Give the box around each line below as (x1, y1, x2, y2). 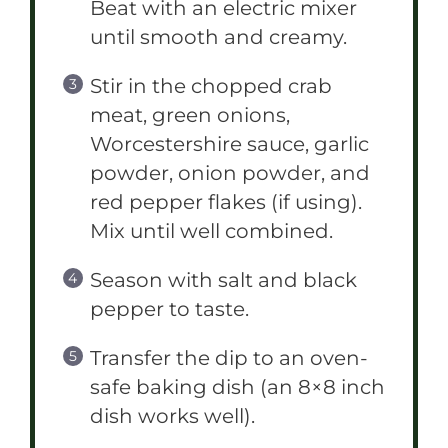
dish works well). (90, 403, 255, 428)
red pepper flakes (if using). (90, 189, 362, 214)
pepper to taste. (90, 296, 249, 321)
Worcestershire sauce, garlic (90, 131, 369, 156)
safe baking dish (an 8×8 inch (90, 374, 385, 399)
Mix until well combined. (90, 218, 333, 243)
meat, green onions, (90, 102, 290, 127)
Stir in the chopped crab (90, 73, 332, 98)
